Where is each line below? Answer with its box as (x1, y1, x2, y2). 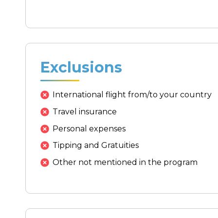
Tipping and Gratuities (53, 141, 139, 150)
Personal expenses (53, 124, 126, 133)
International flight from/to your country (53, 90, 212, 100)
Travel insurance (53, 107, 117, 116)
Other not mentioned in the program (53, 157, 198, 167)
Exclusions (40, 58, 122, 77)
